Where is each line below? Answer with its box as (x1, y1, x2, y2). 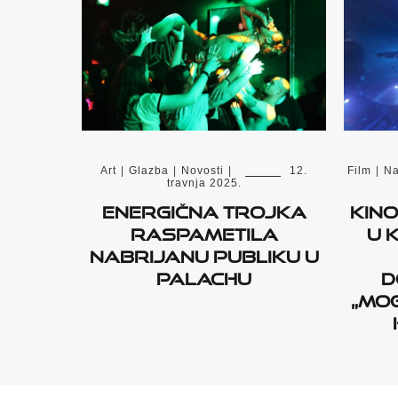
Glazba (129, 164, 169, 178)
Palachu (156, 262, 251, 290)
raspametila (130, 218, 278, 245)
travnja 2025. (166, 177, 242, 190)
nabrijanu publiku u (89, 240, 319, 267)
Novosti (181, 164, 224, 178)
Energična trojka (101, 195, 306, 223)
